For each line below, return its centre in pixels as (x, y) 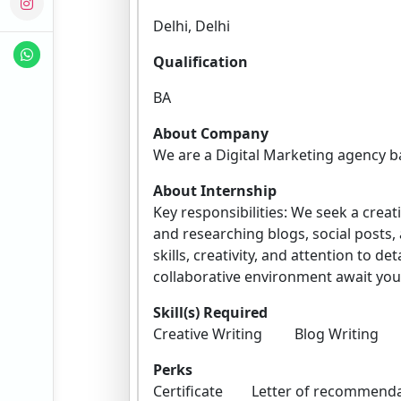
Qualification (200, 61)
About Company (211, 133)
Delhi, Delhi (192, 26)
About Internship (215, 190)
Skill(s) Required (210, 312)
